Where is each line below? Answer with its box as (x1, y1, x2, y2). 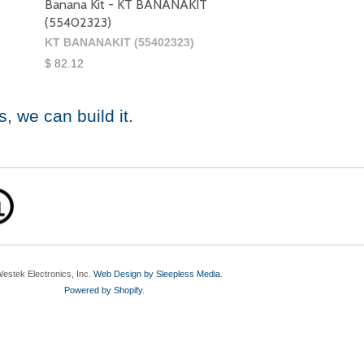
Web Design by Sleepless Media (93, 269, 220, 279)
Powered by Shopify (64, 285, 142, 296)
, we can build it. (7, 106, 133, 126)
